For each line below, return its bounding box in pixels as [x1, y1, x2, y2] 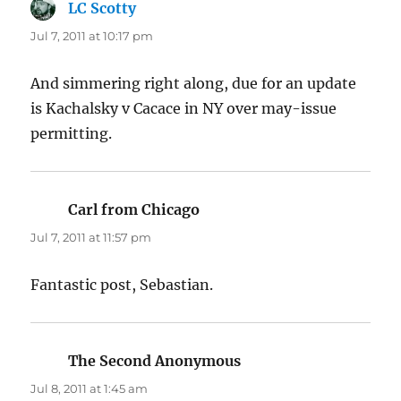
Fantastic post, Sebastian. [30, 275, 214, 294]
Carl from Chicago [68, 200, 200, 218]
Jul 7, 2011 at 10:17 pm [30, 28, 154, 43]
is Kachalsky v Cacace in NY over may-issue [30, 98, 337, 117]
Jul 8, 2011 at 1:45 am [30, 380, 149, 396]
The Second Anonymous [68, 351, 242, 370]
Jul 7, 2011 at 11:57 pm [30, 229, 152, 244]
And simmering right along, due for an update [30, 73, 357, 92]
